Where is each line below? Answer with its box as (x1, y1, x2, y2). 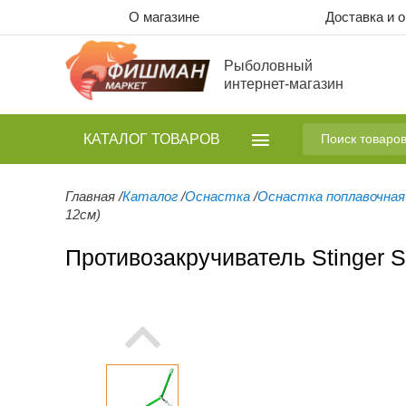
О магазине (128, 9, 199, 24)
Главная (65, 188, 115, 204)
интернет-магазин (224, 75, 343, 92)
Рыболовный (224, 57, 313, 73)
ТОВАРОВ (151, 131, 220, 147)
